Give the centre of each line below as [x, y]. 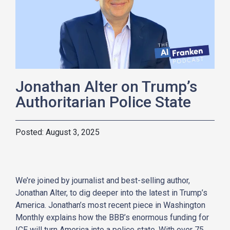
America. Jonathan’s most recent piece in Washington [110, 205]
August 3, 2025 [73, 132]
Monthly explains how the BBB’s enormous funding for [112, 217]
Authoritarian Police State [103, 102]
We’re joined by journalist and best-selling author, [103, 180]
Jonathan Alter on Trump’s [106, 86]
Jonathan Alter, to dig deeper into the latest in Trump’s [111, 193]
